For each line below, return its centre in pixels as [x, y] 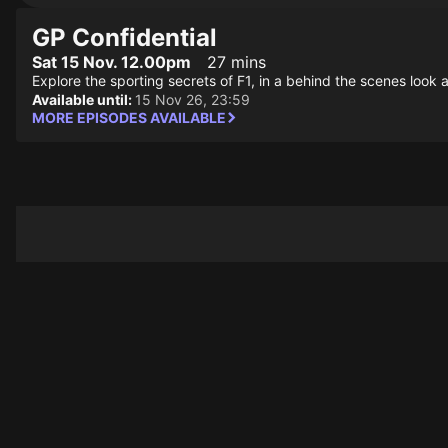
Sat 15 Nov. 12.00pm [111, 62]
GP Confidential [124, 37]
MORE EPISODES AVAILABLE [129, 117]
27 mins [236, 62]
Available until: [83, 99]
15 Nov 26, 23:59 [192, 99]
